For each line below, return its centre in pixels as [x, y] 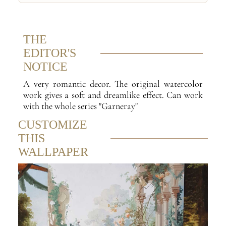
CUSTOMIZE [52, 125]
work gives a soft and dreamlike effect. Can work [113, 95]
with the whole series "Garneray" [80, 106]
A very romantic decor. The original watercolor [113, 84]
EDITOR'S [49, 53]
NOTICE [45, 67]
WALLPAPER [53, 152]
